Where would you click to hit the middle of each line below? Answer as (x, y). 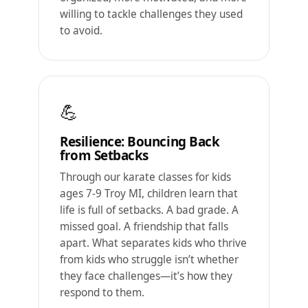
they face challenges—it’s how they (146, 276)
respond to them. (102, 292)
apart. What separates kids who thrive (153, 243)
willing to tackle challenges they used (151, 14)
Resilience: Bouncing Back (140, 141)
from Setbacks (104, 155)
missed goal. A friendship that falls (144, 226)
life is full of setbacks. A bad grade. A (149, 210)
